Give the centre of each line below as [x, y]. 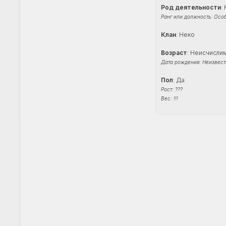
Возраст [174, 53]
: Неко [185, 35]
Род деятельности [191, 8]
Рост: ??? [172, 90]
